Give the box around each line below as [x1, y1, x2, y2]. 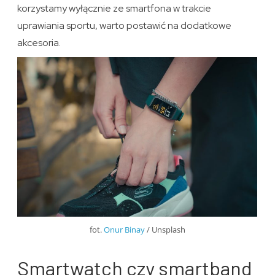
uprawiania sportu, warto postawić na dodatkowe [17, 18, 232, 32]
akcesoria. [17, 36, 61, 49]
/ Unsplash [144, 224, 185, 236]
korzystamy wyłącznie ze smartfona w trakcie [17, 1, 212, 15]
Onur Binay [103, 224, 145, 236]
